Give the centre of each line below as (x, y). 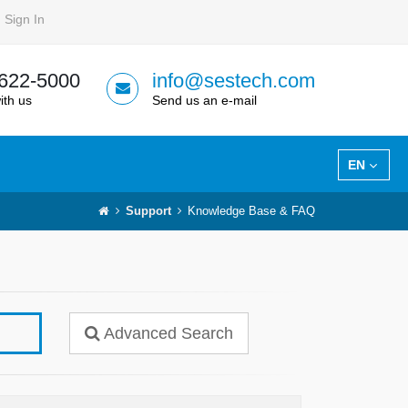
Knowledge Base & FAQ (251, 211)
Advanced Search (166, 333)
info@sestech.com (234, 81)
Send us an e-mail (204, 101)
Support (148, 211)
